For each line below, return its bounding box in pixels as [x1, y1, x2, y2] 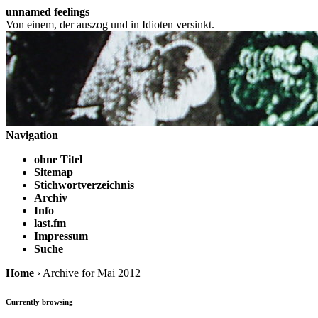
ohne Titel [34, 153, 82, 165]
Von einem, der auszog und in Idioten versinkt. [6, 18, 214, 31]
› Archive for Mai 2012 [34, 267, 141, 279]
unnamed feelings [6, 6, 89, 18]
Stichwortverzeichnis [34, 179, 134, 191]
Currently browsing [6, 297, 73, 306]
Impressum [34, 230, 88, 242]
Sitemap [34, 166, 73, 178]
